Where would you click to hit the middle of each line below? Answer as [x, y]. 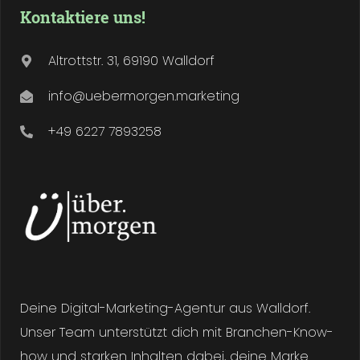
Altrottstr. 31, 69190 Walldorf [131, 61]
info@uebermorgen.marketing [144, 96]
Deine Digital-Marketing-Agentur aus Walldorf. [165, 309]
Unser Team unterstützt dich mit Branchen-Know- [177, 333]
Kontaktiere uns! [83, 17]
